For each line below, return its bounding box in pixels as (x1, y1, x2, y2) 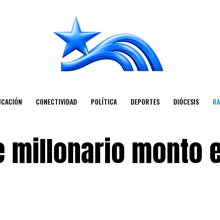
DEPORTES (130, 96, 160, 107)
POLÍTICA (90, 96, 117, 107)
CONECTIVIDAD (35, 96, 77, 107)
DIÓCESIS (173, 96, 199, 107)
